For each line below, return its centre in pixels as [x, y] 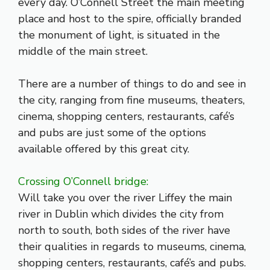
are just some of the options [135, 133]
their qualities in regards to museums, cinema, [132, 247]
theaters [220, 100]
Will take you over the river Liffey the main [125, 198]
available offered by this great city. [104, 149]
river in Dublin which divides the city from [121, 214]
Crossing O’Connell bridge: [83, 182]
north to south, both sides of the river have [124, 231]
